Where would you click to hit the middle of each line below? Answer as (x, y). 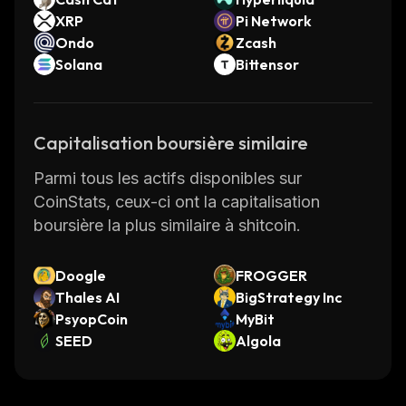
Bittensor (267, 64)
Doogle (81, 275)
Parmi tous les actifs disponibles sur (168, 178)
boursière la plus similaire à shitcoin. (167, 225)
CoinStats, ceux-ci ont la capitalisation (177, 202)
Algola (258, 341)
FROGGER (271, 275)
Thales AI (87, 297)
